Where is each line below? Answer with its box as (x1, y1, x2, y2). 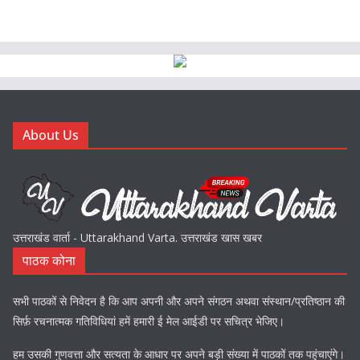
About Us (22, 125, 79, 144)
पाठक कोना (22, 251, 76, 269)
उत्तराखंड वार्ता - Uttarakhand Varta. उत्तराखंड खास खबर (13, 229, 262, 245)
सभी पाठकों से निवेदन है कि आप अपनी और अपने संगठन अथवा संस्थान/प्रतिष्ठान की (13, 292, 345, 309)
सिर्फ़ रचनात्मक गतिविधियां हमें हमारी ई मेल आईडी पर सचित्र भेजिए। (13, 313, 284, 329)
